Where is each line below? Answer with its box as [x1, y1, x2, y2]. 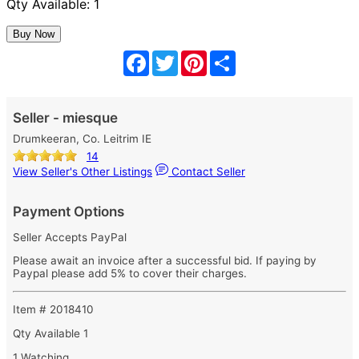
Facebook [149, 49, 209, 65]
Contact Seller [168, 165, 245, 178]
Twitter [178, 49, 220, 65]
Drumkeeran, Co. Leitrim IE [13, 132, 151, 145]
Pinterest [207, 49, 260, 65]
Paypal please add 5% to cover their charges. [13, 267, 247, 280]
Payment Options [13, 204, 124, 220]
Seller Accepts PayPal [13, 230, 127, 244]
